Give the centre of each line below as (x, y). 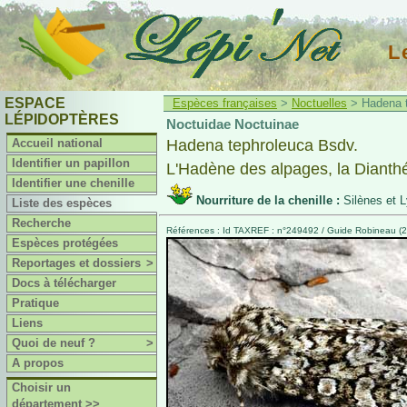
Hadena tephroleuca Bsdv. (262, 145)
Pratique (36, 303)
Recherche (42, 223)
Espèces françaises (225, 103)
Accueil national (58, 143)
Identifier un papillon (71, 163)
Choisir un (42, 387)
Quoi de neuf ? (54, 343)
